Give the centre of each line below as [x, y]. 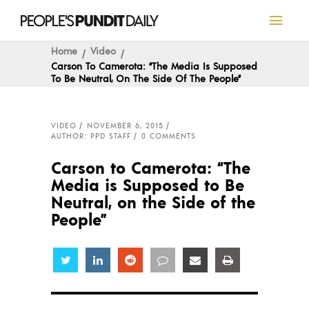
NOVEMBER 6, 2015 [125, 126]
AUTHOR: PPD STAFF [91, 136]
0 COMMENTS [169, 136]
